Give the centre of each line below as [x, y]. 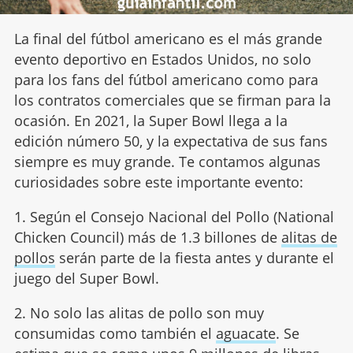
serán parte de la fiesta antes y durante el [194, 257]
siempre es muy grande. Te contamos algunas [167, 161]
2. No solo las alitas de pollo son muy [139, 312]
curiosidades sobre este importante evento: [158, 182]
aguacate [245, 333]
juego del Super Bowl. [86, 278]
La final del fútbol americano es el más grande [168, 38]
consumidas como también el [115, 333]
